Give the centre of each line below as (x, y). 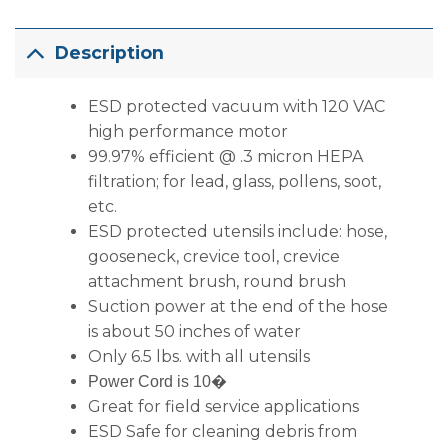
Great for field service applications (223, 406)
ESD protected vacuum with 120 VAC (236, 106)
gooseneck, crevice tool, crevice (213, 256)
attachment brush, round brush (216, 281)
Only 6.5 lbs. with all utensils (198, 356)
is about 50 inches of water (194, 331)
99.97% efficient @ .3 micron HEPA (225, 156)
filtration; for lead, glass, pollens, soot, (234, 181)
